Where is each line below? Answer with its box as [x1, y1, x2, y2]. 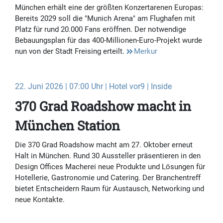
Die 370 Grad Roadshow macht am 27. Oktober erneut [15, 140, 193, 150]
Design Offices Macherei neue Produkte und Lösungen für [15, 162, 205, 172]
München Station [15, 117, 120, 134]
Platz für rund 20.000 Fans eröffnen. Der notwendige [15, 25, 186, 34]
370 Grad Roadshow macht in [15, 98, 191, 115]
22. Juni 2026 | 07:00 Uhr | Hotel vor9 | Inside [15, 82, 172, 92]
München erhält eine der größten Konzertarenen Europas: [15, 3, 204, 12]
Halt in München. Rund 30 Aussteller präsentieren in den [15, 151, 201, 161]
